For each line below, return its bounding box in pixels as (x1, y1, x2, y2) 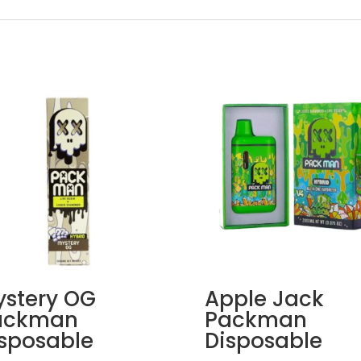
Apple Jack (204, 284, 324, 314)
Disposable (204, 326, 322, 356)
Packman (204, 305, 307, 335)
